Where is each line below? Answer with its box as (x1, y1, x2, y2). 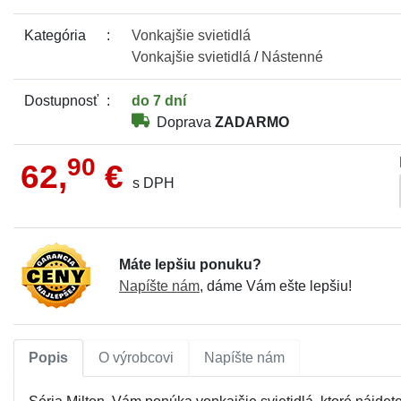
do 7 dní (132, 92, 186, 108)
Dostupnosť (24, 92, 98, 108)
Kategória (24, 27, 86, 43)
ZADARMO (215, 114, 289, 130)
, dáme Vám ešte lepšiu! (200, 278, 352, 294)
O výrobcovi (98, 349, 174, 365)
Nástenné (261, 48, 323, 64)
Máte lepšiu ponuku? (119, 257, 261, 273)
